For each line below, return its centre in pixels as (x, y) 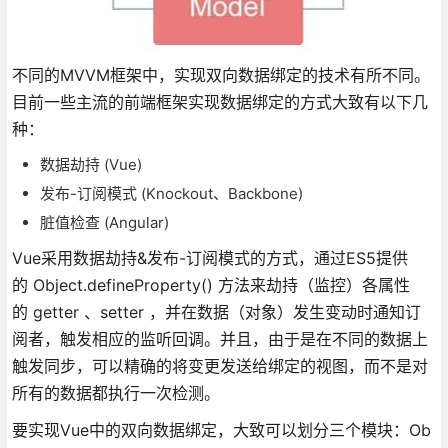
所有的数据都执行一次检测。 (115, 392)
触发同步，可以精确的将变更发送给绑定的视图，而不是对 (219, 365)
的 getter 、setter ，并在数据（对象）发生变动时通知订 (216, 311)
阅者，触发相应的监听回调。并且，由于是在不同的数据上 (219, 338)
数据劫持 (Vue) (90, 164)
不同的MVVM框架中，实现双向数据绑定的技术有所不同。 (220, 74)
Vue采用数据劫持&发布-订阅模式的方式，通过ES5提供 (209, 257)
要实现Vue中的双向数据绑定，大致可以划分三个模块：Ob (221, 429)
